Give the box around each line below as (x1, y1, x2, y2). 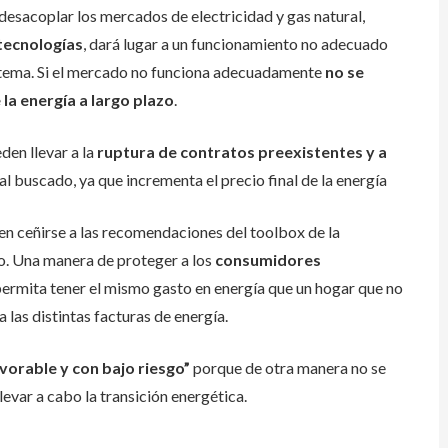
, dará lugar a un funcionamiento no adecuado (83, 34, 388, 53)
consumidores (215, 250, 321, 269)
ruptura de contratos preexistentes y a (97, 142, 387, 161)
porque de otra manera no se (193, 358, 386, 377)
